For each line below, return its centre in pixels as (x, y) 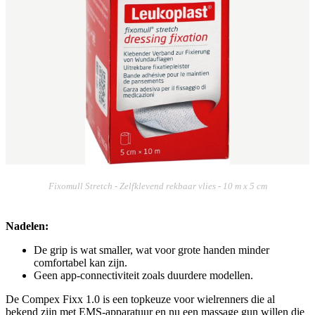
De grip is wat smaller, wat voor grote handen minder (152, 250)
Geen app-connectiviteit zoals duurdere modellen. (143, 275)
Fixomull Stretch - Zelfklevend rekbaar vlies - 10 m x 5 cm (157, 186)
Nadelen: (27, 226)
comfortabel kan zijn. (81, 262)
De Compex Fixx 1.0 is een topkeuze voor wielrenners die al (140, 299)
